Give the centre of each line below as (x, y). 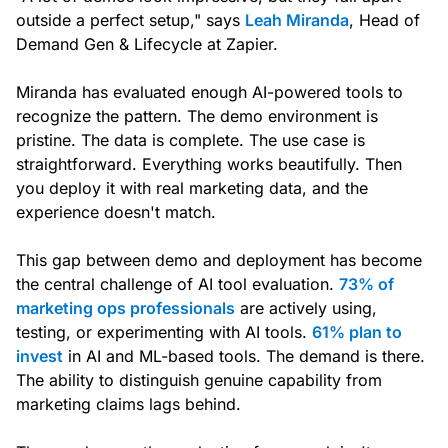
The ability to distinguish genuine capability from (199, 380)
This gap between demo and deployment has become (219, 260)
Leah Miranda (297, 20)
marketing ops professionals (125, 308)
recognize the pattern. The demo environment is (197, 116)
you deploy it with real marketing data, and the (192, 188)
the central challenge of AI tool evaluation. (177, 284)
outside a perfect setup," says (130, 20)
